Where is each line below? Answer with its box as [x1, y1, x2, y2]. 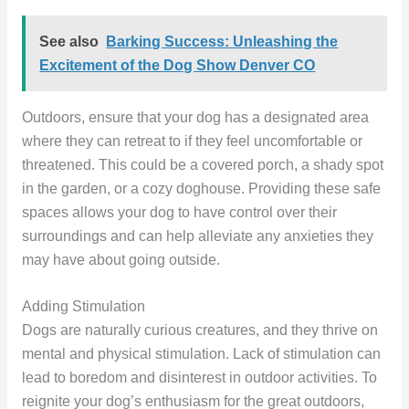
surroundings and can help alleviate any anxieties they [21, 227, 373, 244]
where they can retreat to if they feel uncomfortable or [21, 132, 362, 149]
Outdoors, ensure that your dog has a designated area [21, 109, 369, 125]
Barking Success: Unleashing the [106, 33, 339, 49]
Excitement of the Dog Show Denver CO [39, 57, 316, 73]
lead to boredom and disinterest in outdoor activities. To [21, 369, 377, 385]
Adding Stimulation [21, 298, 145, 314]
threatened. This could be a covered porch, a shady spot [21, 156, 383, 173]
